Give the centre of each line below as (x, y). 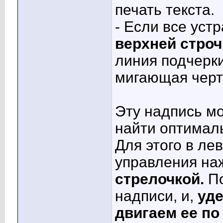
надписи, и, (156, 196)
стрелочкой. (160, 179)
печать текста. (165, 10)
